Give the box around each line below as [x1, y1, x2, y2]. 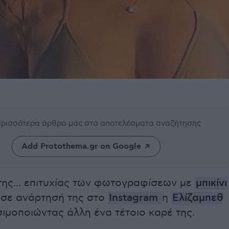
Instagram [109, 192, 161, 205]
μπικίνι [196, 177, 227, 190]
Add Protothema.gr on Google [21, 141, 141, 152]
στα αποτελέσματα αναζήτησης [84, 119, 201, 128]
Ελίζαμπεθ [172, 192, 223, 205]
